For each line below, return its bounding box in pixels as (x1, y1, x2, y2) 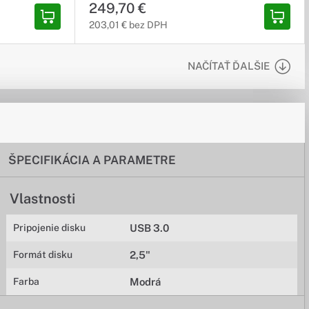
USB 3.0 (130, 222, 170, 234)
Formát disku (13, 249, 73, 260)
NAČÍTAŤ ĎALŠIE (188, 60, 270, 72)
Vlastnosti (10, 190, 76, 207)
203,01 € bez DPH (89, 19, 168, 30)
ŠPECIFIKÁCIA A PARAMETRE (8, 152, 177, 167)
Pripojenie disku (13, 222, 86, 233)
